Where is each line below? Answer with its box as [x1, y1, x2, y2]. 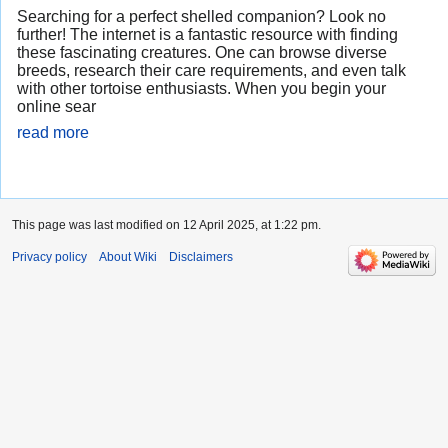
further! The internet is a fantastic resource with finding [17, 26, 398, 44]
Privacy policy [12, 250, 87, 265]
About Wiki [99, 250, 157, 265]
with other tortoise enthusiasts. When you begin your [17, 80, 386, 98]
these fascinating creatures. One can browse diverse [17, 44, 387, 62]
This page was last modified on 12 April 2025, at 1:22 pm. [12, 218, 321, 233]
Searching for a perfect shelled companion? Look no [17, 8, 386, 26]
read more [17, 124, 89, 142]
